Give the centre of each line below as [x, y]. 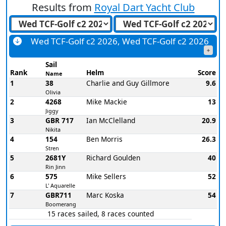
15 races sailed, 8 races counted [100, 213]
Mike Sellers [106, 176]
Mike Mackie [107, 101]
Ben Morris [104, 139]
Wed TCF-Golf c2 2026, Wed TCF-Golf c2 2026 [120, 41]
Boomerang [61, 204]
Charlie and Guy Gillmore [128, 83]
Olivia [53, 92]
